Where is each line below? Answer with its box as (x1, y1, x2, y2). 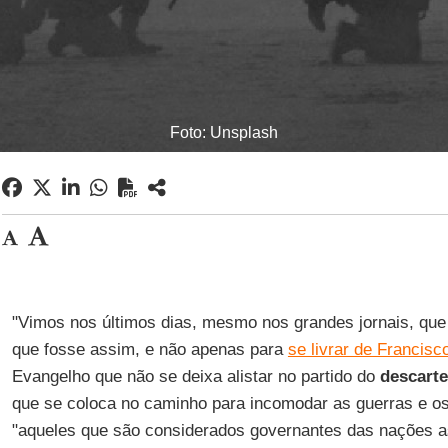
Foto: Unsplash (170, 124, 278, 141)
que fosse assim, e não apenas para (11, 340, 288, 359)
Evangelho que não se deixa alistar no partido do (11, 367, 380, 386)
